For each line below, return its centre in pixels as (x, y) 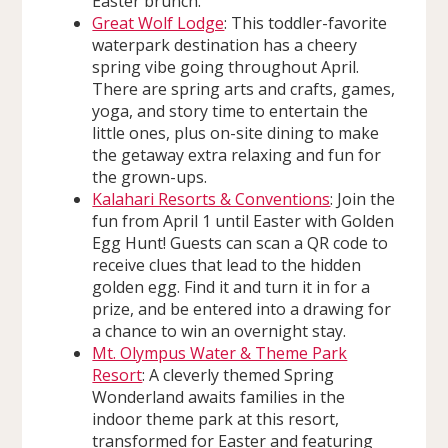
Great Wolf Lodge (158, 22)
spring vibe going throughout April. (226, 66)
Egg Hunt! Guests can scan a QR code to (240, 242)
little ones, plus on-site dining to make (236, 132)
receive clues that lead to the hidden (227, 264)
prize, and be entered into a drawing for (242, 308)
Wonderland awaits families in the (219, 396)
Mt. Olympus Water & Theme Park (220, 352)
